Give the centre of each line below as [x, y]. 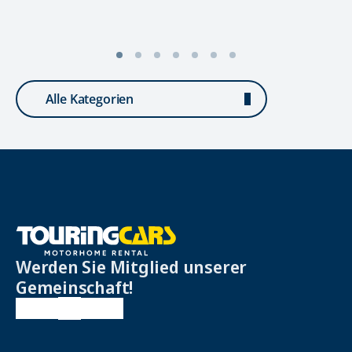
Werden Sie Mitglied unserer [132, 267]
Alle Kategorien [90, 99]
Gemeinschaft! [75, 287]
